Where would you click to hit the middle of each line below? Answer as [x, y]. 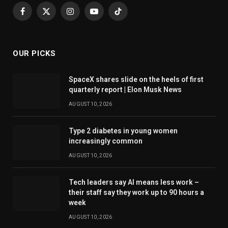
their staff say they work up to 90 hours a [136, 193]
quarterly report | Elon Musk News [125, 90]
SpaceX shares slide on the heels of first [136, 80]
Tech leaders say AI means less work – [134, 182]
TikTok [129, 16]
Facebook [38, 16]
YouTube [108, 16]
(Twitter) [60, 26]
